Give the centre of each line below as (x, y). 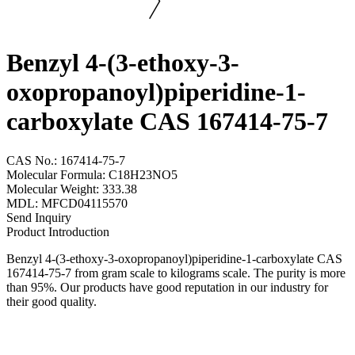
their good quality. (52, 301)
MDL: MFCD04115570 (67, 203)
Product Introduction (58, 231)
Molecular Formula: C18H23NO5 (92, 174)
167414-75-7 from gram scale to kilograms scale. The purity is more (176, 273)
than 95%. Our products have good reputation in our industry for (167, 287)
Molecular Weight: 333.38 (72, 189)
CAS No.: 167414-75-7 (66, 160)
